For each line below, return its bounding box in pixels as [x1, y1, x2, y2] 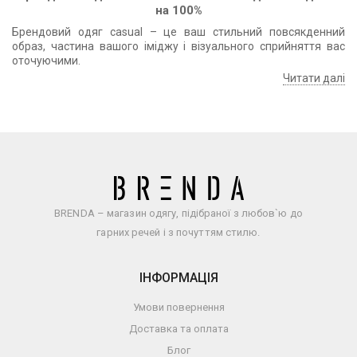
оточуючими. [12, 54, 80, 68]
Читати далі [283, 72, 345, 85]
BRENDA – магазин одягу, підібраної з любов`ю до [54, 207, 303, 220]
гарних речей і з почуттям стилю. [96, 226, 261, 239]
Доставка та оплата [128, 323, 229, 335]
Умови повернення [132, 301, 225, 314]
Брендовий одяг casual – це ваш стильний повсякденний [12, 25, 345, 39]
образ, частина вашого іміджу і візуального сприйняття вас [12, 40, 345, 53]
